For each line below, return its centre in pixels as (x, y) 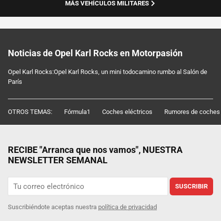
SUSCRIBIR (191, 186)
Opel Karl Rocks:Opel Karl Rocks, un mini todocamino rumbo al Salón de (108, 72)
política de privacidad (128, 207)
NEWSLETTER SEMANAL (58, 160)
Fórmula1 (77, 112)
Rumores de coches (192, 112)
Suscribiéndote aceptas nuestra (53, 207)
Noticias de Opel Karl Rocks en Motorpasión (95, 53)
